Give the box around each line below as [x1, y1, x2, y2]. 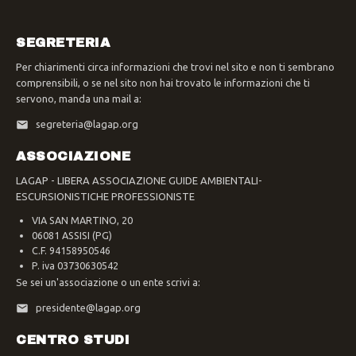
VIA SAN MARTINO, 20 [32, 214, 133, 226]
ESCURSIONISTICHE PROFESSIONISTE [16, 190, 195, 202]
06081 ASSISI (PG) [32, 229, 112, 241]
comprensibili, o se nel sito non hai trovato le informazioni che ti [16, 76, 310, 88]
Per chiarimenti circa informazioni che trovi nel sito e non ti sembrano [16, 60, 335, 72]
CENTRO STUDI [16, 332, 130, 346]
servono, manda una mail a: [16, 92, 141, 104]
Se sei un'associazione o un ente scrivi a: [16, 276, 200, 288]
